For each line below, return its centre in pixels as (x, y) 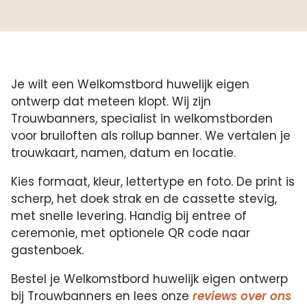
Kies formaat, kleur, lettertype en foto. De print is (153, 182)
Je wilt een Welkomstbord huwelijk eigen (131, 84)
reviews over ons (242, 296)
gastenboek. (48, 250)
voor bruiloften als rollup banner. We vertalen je (151, 136)
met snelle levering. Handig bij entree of (129, 216)
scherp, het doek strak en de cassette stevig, (144, 199)
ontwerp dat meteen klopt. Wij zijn (111, 101)
